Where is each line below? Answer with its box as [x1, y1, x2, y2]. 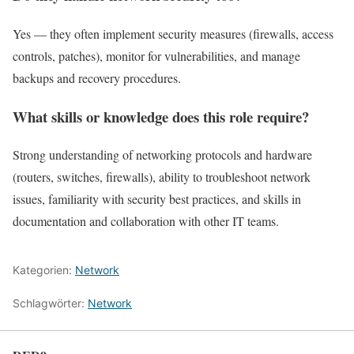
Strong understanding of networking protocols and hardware [13, 146, 312, 164]
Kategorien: [13, 263, 75, 277]
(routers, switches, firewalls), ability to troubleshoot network [13, 168, 311, 186]
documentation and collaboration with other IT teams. [13, 213, 279, 230]
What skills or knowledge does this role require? [13, 105, 309, 127]
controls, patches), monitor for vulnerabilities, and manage [13, 47, 300, 64]
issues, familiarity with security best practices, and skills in [13, 190, 301, 208]
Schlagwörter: [13, 296, 88, 311]
